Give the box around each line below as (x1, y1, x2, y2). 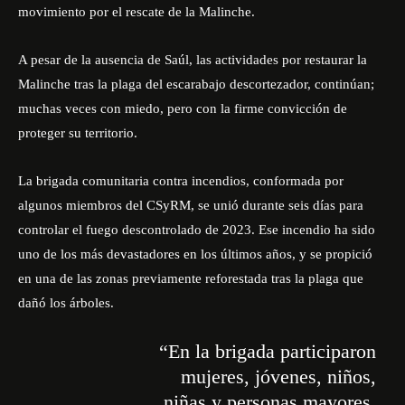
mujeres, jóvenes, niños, (180, 365, 376, 388)
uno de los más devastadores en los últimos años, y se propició (18, 247, 372, 261)
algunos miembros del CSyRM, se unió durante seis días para (18, 198, 363, 212)
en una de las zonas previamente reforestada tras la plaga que (18, 271, 363, 286)
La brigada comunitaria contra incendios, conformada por (18, 174, 344, 188)
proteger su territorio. (18, 126, 137, 140)
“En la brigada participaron (158, 340, 376, 363)
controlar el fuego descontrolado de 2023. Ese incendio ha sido (18, 222, 375, 237)
